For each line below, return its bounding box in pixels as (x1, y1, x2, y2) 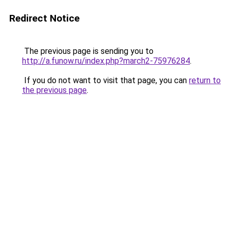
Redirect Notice (9, 12, 80, 24)
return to (189, 75, 221, 85)
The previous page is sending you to (22, 46, 154, 56)
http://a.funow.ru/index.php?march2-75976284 (22, 56, 190, 66)
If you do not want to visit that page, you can (22, 75, 189, 85)
